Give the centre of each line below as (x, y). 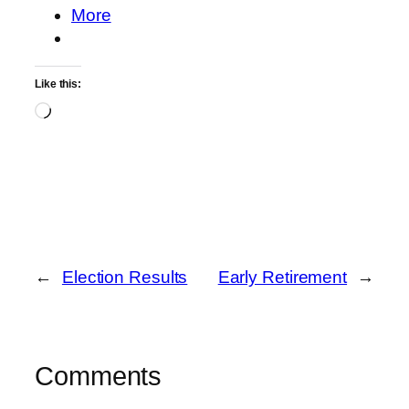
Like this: (58, 84)
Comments (99, 376)
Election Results (125, 277)
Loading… (91, 112)
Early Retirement (283, 277)
